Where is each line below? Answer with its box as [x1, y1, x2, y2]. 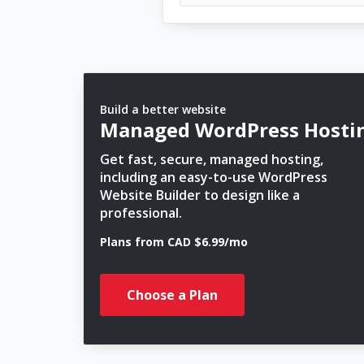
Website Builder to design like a [100, 186, 300, 204]
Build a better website [100, 102, 226, 117]
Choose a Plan [127, 286, 218, 304]
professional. [100, 204, 182, 222]
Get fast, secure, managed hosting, [100, 150, 323, 168]
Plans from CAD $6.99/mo [100, 234, 248, 249]
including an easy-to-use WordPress [100, 168, 327, 186]
